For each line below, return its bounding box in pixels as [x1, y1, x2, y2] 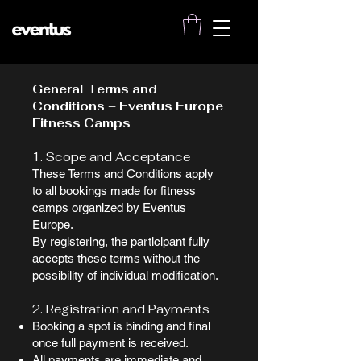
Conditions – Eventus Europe [32, 98, 223, 114]
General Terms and [32, 81, 157, 98]
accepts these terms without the [32, 251, 200, 266]
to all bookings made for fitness [32, 184, 196, 198]
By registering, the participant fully [32, 234, 210, 249]
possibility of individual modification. [32, 268, 218, 283]
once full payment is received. [32, 336, 189, 351]
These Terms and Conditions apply [32, 167, 214, 181]
